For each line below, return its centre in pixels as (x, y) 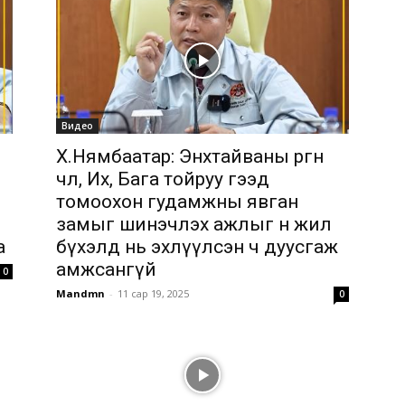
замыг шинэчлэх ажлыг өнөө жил (194, 224)
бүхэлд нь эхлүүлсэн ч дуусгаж (197, 247)
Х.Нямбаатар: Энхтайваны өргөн (190, 156)
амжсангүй (106, 269)
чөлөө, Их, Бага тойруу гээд (163, 179)
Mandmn (80, 293)
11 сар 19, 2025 (153, 293)
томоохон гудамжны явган (177, 202)
